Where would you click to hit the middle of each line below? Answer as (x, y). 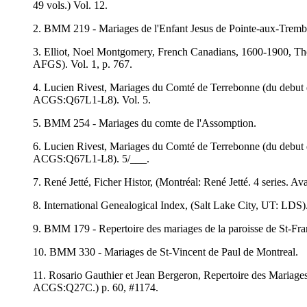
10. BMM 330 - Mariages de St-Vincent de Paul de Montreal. (165, 251)
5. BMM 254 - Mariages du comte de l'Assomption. (145, 123)
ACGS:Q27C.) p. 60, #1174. (96, 287)
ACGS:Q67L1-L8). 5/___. (91, 158)
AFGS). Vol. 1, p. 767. (83, 64)
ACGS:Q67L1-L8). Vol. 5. (92, 99)
